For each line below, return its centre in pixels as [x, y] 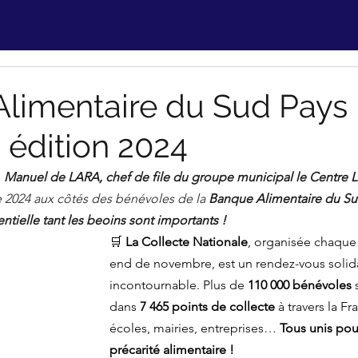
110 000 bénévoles [300, 285]
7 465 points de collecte [207, 306]
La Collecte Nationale [187, 242]
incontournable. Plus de [179, 285]
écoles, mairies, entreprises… [195, 328]
